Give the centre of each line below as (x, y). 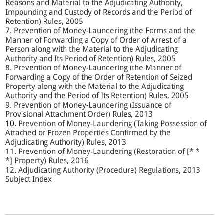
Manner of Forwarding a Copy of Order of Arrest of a (96, 40)
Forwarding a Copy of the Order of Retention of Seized (99, 77)
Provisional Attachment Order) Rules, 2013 (79, 114)
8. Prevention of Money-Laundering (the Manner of (94, 68)
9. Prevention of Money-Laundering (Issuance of (88, 105)
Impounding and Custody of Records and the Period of (99, 12)
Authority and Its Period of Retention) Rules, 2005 (91, 59)
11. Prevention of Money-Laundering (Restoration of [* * (103, 152)
